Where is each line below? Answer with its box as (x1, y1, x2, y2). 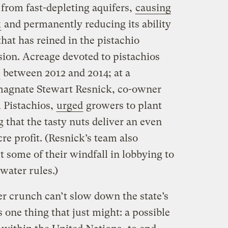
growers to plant (83, 99, 162, 111)
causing (135, 2, 171, 14)
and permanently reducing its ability (1, 18, 171, 30)
